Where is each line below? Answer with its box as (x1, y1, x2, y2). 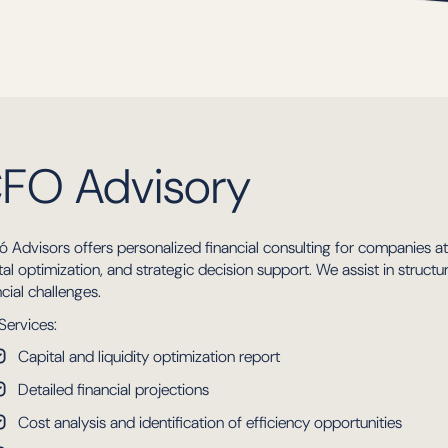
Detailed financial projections (18, 378, 209, 400)
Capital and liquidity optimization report (18, 346, 280, 368)
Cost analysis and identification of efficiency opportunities (18, 411, 402, 433)
